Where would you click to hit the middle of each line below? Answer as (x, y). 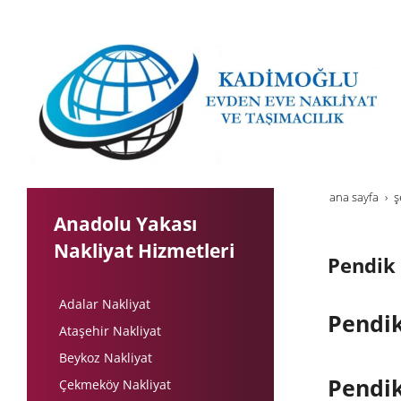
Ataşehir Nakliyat (110, 331)
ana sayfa (354, 197)
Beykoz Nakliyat (106, 358)
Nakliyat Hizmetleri (144, 251)
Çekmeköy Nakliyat (115, 384)
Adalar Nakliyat (105, 304)
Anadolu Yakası (125, 224)
